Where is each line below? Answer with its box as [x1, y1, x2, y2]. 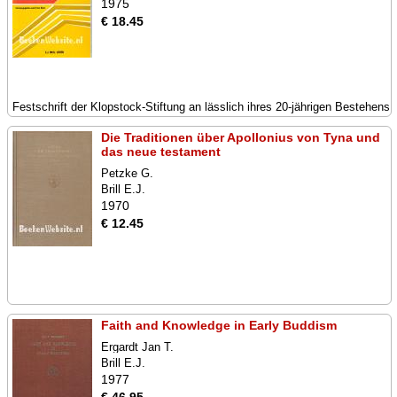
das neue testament [101, 144, 221, 159]
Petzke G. [101, 167, 153, 180]
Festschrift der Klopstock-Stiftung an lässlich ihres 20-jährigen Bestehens [12, 100, 390, 113]
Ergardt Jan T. [101, 340, 174, 354]
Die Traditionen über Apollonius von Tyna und [101, 130, 380, 144]
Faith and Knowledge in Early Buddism [101, 318, 337, 332]
